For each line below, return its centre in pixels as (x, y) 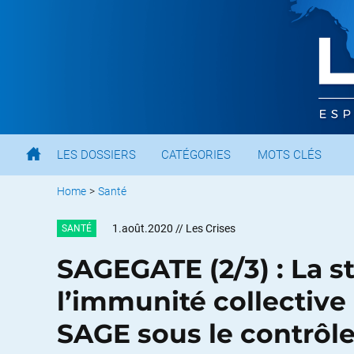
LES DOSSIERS (96, 155)
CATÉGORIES (196, 155)
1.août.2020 (143, 228)
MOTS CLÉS (290, 155)
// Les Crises (205, 228)
